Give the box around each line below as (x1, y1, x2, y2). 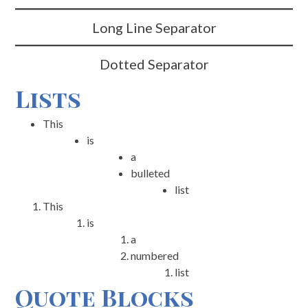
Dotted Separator (99, 56, 209, 72)
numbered (131, 249, 179, 262)
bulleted (131, 166, 170, 179)
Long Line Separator (91, 19, 217, 36)
